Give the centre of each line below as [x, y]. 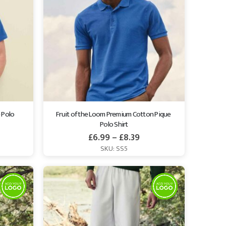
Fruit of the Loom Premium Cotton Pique [114, 114]
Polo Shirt [114, 124]
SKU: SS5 [114, 149]
